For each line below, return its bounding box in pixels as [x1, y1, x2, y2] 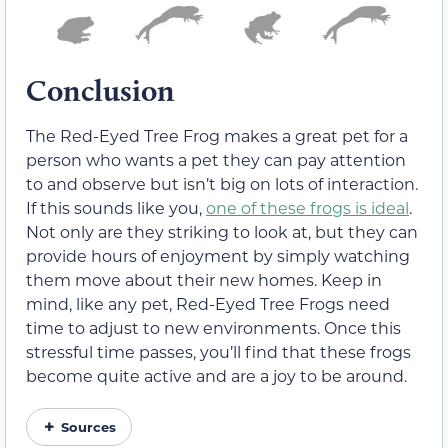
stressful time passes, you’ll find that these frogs [26, 340, 411, 362]
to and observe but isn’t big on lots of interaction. [26, 172, 418, 194]
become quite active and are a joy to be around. [26, 364, 407, 386]
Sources [61, 417, 116, 435]
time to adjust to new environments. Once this [26, 316, 401, 338]
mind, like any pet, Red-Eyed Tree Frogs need [26, 292, 390, 314]
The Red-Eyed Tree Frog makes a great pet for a [26, 124, 408, 146]
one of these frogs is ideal [206, 196, 409, 218]
